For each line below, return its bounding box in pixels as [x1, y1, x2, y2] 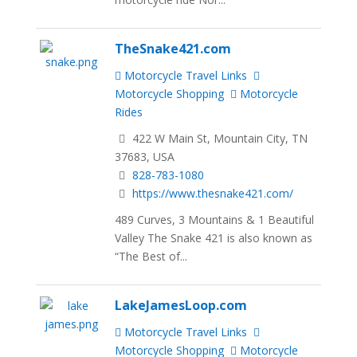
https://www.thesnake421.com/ [132, 186, 294, 202]
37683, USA [115, 149, 175, 165]
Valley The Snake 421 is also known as [115, 230, 313, 246]
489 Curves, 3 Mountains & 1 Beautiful [115, 212, 315, 228]
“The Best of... [115, 249, 188, 265]
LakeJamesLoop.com [115, 296, 248, 314]
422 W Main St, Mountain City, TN [129, 131, 308, 147]
